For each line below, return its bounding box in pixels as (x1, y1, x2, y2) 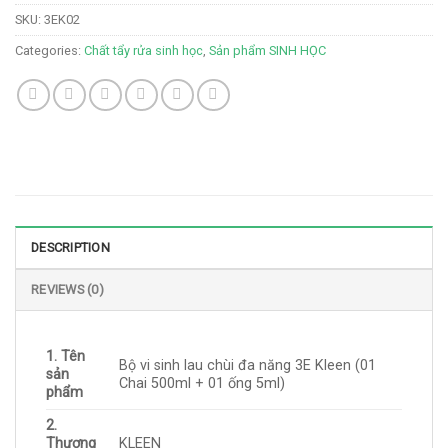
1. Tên (46, 347, 85, 365)
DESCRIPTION (31, 239, 110, 255)
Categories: (15, 42, 84, 58)
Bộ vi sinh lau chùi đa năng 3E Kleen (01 (119, 356, 377, 374)
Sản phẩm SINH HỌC (209, 42, 326, 58)
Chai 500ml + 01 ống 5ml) (119, 374, 286, 392)
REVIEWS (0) (31, 281, 104, 297)
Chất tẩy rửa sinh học (84, 42, 203, 58)
